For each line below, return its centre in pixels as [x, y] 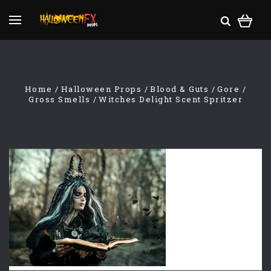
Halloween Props [101, 89]
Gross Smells [59, 99]
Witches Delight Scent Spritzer [171, 99]
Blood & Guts [180, 89]
